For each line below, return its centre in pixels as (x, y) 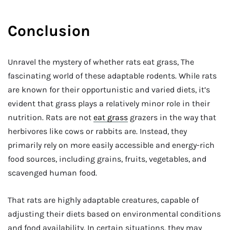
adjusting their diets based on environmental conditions (114, 214)
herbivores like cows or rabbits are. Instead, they (97, 131)
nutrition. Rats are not (51, 117)
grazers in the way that (172, 117)
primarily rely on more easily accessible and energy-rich (111, 145)
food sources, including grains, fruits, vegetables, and (107, 159)
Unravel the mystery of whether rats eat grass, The (101, 62)
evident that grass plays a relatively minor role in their (109, 103)
